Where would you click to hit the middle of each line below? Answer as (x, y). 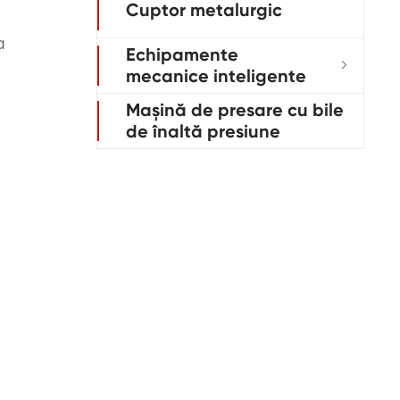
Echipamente (182, 55)
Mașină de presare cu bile (235, 110)
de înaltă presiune (203, 132)
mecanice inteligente (216, 76)
